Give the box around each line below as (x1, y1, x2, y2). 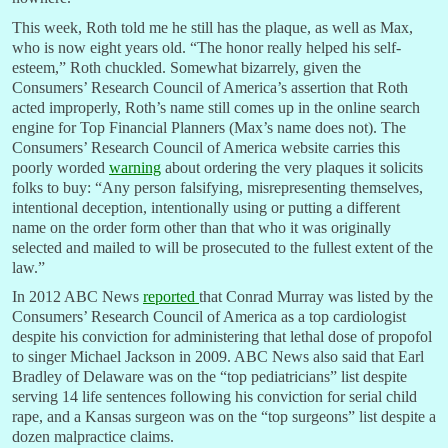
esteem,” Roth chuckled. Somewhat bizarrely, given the (12, 58, 361, 76)
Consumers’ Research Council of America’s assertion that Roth (12, 78, 408, 96)
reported (143, 288, 195, 306)
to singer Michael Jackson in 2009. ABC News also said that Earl (12, 348, 424, 366)
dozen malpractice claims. (12, 428, 174, 446)
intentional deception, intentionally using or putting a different (12, 198, 400, 216)
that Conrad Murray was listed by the (199, 288, 433, 306)
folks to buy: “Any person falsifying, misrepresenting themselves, (12, 178, 423, 196)
